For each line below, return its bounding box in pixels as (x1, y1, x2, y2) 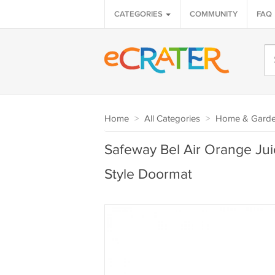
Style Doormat (104, 166, 192, 183)
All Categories (144, 114, 200, 124)
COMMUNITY (189, 9, 238, 19)
